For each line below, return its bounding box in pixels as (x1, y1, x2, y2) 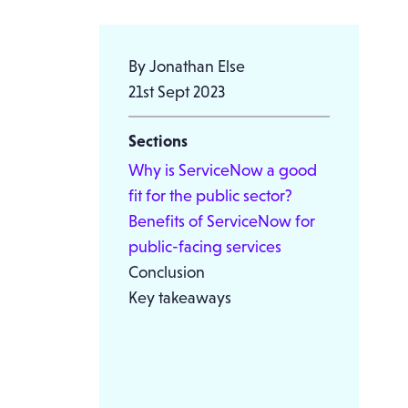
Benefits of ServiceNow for (127, 211, 315, 230)
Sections (127, 131, 188, 150)
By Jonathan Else (127, 56, 245, 76)
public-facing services (127, 237, 281, 256)
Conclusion (127, 262, 205, 281)
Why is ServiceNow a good (127, 160, 317, 179)
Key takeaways (127, 288, 231, 307)
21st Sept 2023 (127, 82, 225, 101)
